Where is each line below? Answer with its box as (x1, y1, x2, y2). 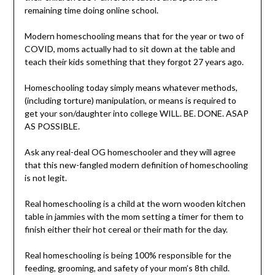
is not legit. (24, 172, 69, 183)
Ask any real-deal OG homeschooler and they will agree (24, 146, 236, 157)
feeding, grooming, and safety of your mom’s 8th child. (24, 262, 230, 273)
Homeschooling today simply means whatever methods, (24, 82, 238, 93)
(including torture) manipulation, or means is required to (24, 95, 236, 106)
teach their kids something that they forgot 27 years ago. (24, 56, 244, 67)
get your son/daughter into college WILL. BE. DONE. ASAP (24, 107, 249, 118)
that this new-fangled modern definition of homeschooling (24, 159, 248, 170)
